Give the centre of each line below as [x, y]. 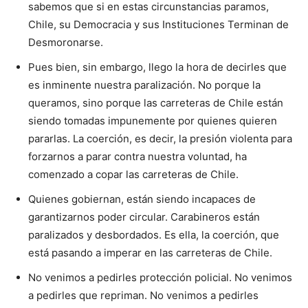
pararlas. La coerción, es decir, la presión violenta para [160, 138]
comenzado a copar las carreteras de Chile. [133, 174]
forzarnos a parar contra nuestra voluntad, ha [137, 156]
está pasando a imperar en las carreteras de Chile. [150, 252]
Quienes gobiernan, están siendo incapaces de [142, 199]
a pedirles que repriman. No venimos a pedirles [143, 295]
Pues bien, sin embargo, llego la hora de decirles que [157, 67]
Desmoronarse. [66, 42]
